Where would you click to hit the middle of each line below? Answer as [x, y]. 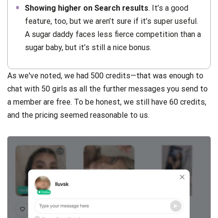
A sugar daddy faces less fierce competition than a [113, 34]
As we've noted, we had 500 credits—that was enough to [105, 75]
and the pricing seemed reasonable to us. [78, 115]
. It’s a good [168, 8]
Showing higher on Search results [87, 8]
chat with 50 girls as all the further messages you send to [108, 89]
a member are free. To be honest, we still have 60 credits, [107, 102]
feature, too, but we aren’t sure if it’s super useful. [111, 21]
